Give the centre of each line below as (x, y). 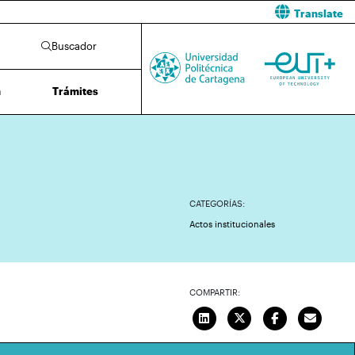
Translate (319, 13)
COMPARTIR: (215, 292)
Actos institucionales (232, 224)
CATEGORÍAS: (217, 203)
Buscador (74, 46)
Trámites (75, 91)
